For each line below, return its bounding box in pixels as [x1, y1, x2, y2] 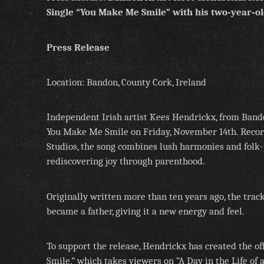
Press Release [47, 41, 110, 53]
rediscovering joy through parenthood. [47, 156, 205, 167]
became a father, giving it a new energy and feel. [47, 205, 245, 217]
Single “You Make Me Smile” [47, 6, 170, 18]
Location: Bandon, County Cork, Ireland [47, 76, 206, 88]
